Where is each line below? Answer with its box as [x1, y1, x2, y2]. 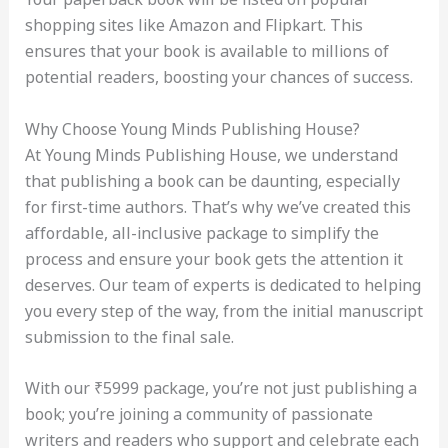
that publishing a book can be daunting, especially [24, 169, 400, 192]
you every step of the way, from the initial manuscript [24, 299, 423, 322]
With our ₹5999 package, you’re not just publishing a [24, 377, 417, 400]
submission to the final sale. [24, 325, 234, 348]
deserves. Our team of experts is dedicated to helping [24, 273, 421, 296]
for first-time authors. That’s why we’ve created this [24, 195, 411, 218]
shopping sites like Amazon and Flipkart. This [24, 13, 363, 36]
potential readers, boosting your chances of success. [24, 65, 413, 88]
